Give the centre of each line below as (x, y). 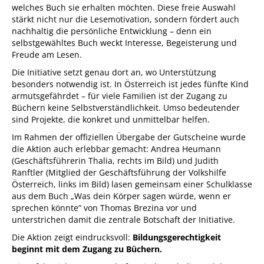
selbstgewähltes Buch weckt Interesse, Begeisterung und (124, 42)
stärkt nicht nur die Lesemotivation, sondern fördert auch (126, 19)
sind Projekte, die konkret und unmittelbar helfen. (111, 119)
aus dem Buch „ (43, 196)
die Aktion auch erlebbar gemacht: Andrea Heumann (116, 148)
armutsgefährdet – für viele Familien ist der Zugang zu (120, 95)
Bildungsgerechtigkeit (177, 237)
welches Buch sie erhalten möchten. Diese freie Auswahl (124, 7)
